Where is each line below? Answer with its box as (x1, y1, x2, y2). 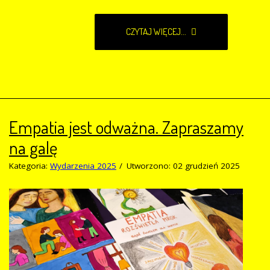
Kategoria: (9, 160, 50, 171)
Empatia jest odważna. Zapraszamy (9, 115, 243, 138)
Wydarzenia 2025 (50, 160, 116, 171)
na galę (9, 136, 57, 159)
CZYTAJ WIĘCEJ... (126, 25, 188, 37)
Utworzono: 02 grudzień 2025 (127, 160, 240, 171)
